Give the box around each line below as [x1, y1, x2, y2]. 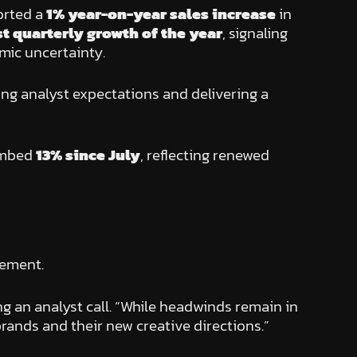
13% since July [35, 143, 140, 167]
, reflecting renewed [139, 143, 269, 167]
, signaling [222, 21, 288, 45]
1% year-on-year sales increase [45, 2, 276, 25]
